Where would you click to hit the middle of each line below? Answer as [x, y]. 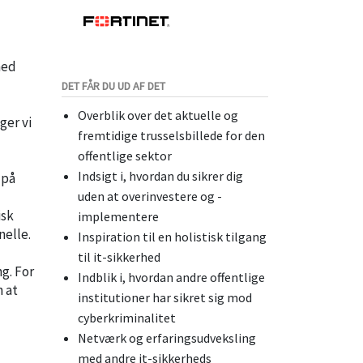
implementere [118, 216]
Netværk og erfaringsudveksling [167, 337]
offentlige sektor [125, 155]
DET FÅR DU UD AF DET [113, 85]
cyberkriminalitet [127, 317]
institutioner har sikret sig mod [165, 297]
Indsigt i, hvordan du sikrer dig [160, 175]
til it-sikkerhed [119, 256]
